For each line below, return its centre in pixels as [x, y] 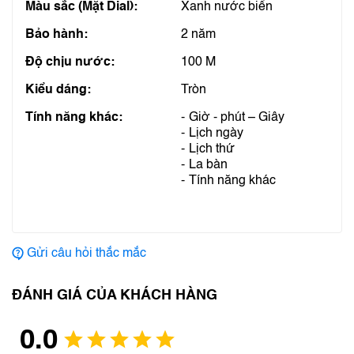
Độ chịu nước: [70, 62]
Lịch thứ [212, 149]
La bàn [208, 165]
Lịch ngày [216, 134]
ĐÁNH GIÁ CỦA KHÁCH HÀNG [115, 296]
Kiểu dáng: [58, 90]
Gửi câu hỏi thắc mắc [87, 254]
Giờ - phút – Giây [237, 118]
